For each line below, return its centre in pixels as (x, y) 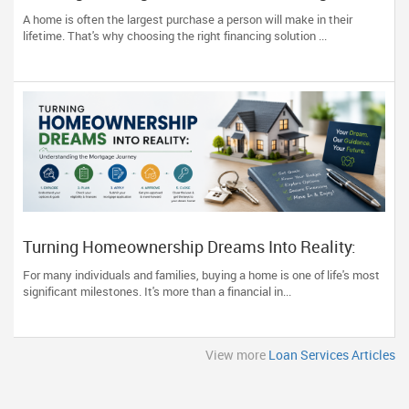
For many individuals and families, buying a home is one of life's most (201, 275)
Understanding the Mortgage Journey (159, 265)
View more (237, 355)
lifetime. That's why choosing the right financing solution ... (175, 36)
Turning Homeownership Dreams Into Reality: (189, 246)
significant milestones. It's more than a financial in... (157, 291)
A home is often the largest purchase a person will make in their (188, 19)
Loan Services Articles (332, 355)
